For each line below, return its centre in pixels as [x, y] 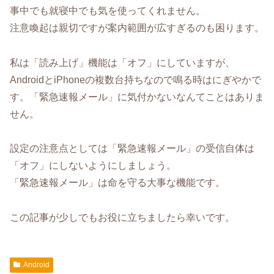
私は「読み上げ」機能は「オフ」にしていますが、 [122, 62]
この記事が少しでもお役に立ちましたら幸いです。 [122, 218]
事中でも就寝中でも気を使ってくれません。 [108, 10]
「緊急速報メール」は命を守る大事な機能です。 [117, 183]
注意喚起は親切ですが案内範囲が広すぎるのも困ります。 [137, 28]
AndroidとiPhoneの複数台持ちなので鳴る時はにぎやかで [135, 80]
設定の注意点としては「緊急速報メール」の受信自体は [132, 149]
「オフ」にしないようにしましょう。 [93, 166]
